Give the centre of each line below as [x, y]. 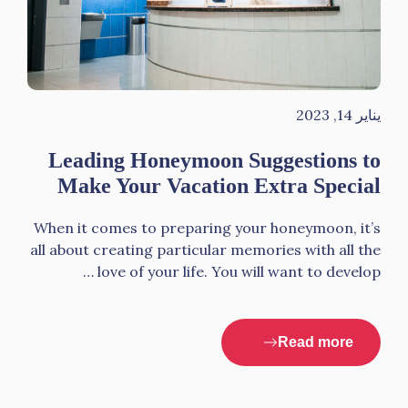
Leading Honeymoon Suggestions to [214, 160]
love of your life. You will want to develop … [239, 271]
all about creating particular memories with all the [205, 250]
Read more [316, 342]
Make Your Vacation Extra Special [219, 186]
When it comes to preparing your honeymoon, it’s [207, 228]
